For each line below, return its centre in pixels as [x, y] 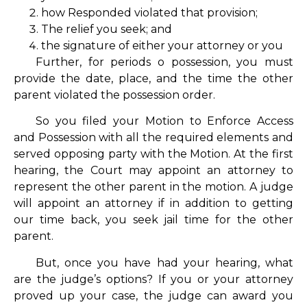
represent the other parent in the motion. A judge [153, 187]
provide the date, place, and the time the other [153, 78]
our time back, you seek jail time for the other [153, 220]
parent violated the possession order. [116, 95]
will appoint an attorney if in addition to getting [153, 204]
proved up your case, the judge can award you [153, 295]
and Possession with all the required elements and [153, 138]
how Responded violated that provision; [149, 12]
